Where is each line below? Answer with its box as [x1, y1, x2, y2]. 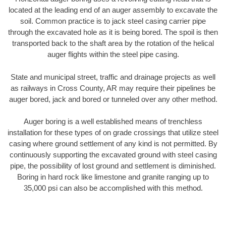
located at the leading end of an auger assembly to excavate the [9, 6, 217, 15]
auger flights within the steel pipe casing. [47, 50, 179, 59]
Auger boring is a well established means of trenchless [24, 117, 202, 126]
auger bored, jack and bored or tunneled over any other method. [9, 94, 217, 103]
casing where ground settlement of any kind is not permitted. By [9, 139, 217, 148]
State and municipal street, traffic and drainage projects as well [11, 72, 215, 81]
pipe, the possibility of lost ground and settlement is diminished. [10, 161, 216, 171]
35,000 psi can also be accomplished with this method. [23, 184, 203, 193]
